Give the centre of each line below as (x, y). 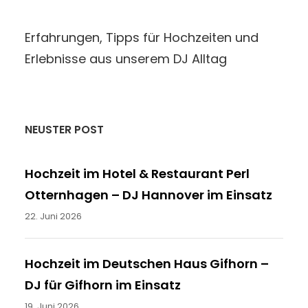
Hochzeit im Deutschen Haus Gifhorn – (147, 263)
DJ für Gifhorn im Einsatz (103, 285)
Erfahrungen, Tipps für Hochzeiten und (142, 37)
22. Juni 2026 (53, 216)
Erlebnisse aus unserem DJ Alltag (126, 58)
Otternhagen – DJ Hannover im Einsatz (148, 195)
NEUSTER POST (64, 129)
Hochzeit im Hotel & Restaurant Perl (137, 173)
